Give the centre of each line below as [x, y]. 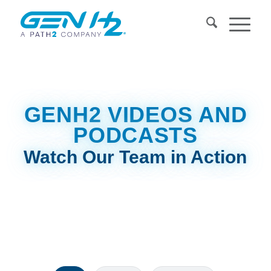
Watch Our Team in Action [135, 157]
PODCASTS [135, 135]
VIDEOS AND [174, 114]
